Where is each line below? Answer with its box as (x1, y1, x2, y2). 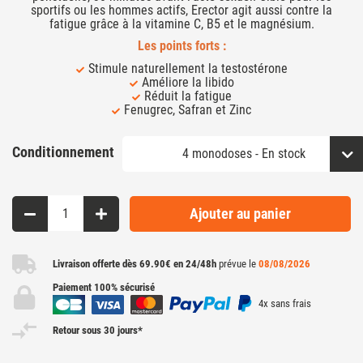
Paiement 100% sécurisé (53, 281, 155, 294)
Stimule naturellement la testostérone (88, 60, 288, 76)
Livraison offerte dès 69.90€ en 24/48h (53, 258, 216, 271)
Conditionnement (12, 143, 114, 160)
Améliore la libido (141, 74, 234, 90)
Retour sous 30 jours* (53, 324, 143, 337)
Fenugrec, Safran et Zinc (124, 101, 251, 117)
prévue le (216, 258, 258, 271)
